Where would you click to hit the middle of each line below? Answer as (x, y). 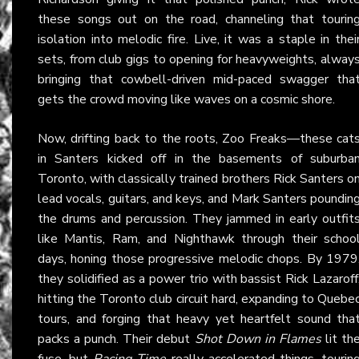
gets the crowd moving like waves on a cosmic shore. (186, 99)
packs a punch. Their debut (116, 339)
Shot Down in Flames (258, 339)
